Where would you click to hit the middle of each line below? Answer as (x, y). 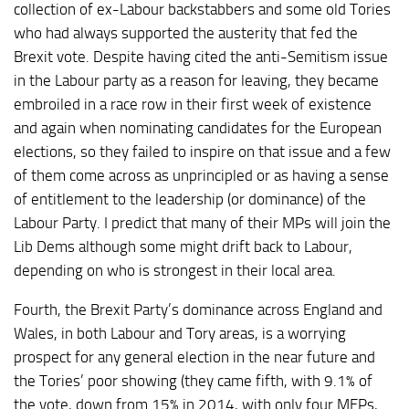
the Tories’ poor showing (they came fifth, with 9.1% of (193, 380)
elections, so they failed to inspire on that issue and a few (202, 152)
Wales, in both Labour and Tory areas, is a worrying (180, 333)
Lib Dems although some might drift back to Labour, (183, 247)
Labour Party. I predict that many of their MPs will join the (202, 223)
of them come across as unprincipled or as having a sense (201, 176)
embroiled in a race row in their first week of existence (193, 105)
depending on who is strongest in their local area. (175, 271)
